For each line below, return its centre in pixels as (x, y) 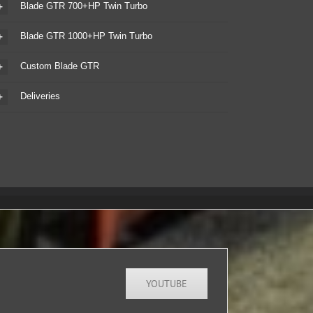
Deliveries (40, 96)
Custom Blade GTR (59, 66)
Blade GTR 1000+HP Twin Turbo (86, 36)
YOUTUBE (167, 284)
